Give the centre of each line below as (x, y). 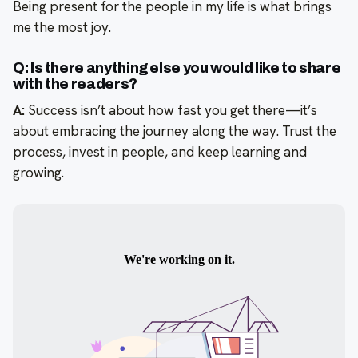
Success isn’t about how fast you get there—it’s (171, 110)
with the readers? (75, 84)
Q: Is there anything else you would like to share (177, 68)
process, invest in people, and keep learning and (160, 151)
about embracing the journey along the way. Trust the (175, 131)
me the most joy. (62, 27)
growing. (38, 172)
